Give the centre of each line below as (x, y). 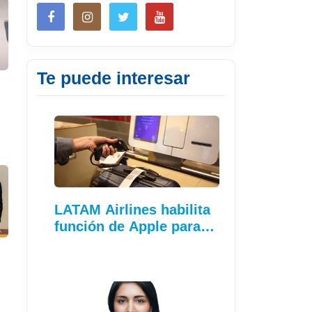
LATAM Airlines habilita (132, 209)
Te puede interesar (114, 78)
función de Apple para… (134, 226)
